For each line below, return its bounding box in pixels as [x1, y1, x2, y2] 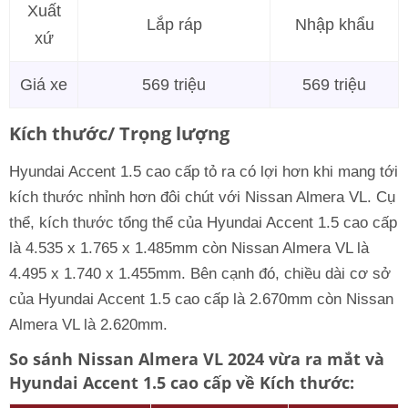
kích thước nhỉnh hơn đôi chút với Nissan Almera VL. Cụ [9, 189, 395, 206]
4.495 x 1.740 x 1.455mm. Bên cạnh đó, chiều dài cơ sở [9, 265, 391, 282]
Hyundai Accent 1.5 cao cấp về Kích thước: [9, 372, 354, 393]
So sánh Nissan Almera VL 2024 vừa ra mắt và [9, 348, 384, 370]
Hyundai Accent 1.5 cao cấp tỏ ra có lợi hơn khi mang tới [9, 163, 398, 180]
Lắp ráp [146, 15, 202, 34]
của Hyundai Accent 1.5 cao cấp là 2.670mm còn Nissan [9, 291, 393, 308]
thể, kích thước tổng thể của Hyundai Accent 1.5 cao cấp [9, 214, 397, 231]
